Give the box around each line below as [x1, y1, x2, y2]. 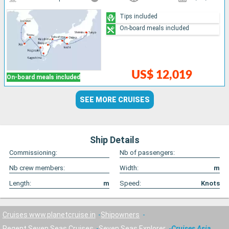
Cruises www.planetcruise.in [2, 210, 96, 219]
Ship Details [89, 134, 140, 146]
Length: [9, 179, 31, 188]
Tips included [120, 12, 158, 20]
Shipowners [101, 210, 140, 219]
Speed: [120, 179, 141, 188]
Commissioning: [9, 149, 57, 157]
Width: [120, 164, 139, 172]
